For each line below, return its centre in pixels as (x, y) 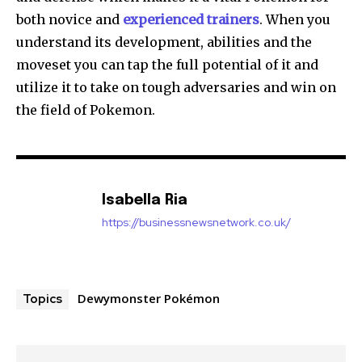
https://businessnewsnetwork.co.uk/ (196, 223)
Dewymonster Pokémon (149, 299)
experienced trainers (189, 20)
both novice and (68, 20)
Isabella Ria (145, 201)
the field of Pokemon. (86, 110)
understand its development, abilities (140, 42)
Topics (42, 299)
